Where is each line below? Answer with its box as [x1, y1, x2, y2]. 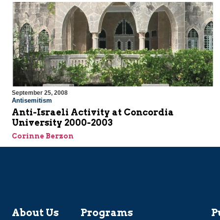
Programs [81, 207, 133, 219]
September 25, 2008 [12, 89, 68, 97]
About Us [12, 207, 59, 219]
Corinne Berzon [12, 132, 74, 140]
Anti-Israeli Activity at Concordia [12, 107, 174, 118]
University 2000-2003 [12, 117, 112, 128]
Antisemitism [12, 97, 52, 105]
